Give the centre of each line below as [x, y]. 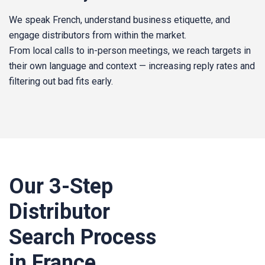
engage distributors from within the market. [98, 35]
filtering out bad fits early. [61, 82]
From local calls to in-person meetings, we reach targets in [130, 51]
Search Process [83, 237]
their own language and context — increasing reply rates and [132, 66]
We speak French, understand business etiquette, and [119, 20]
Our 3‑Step [61, 186]
